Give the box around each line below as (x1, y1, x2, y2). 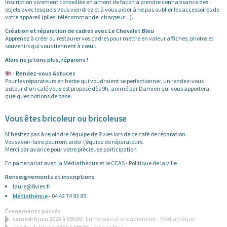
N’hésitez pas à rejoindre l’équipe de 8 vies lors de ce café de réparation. (5, 130, 187, 138)
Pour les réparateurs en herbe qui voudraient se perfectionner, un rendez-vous (5, 77, 204, 85)
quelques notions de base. (5, 92, 72, 100)
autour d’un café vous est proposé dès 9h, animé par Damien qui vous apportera (5, 84, 209, 92)
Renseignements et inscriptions (5, 172, 95, 180)
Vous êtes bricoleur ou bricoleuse (5, 112, 127, 124)
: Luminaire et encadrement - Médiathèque (83, 214, 195, 222)
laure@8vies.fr (13, 182, 50, 190)
